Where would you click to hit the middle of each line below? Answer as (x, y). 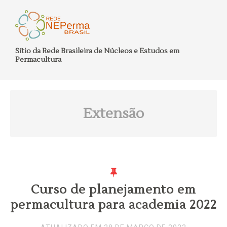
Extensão (113, 113)
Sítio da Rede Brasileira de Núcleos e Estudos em (97, 51)
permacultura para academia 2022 (113, 205)
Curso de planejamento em (113, 190)
